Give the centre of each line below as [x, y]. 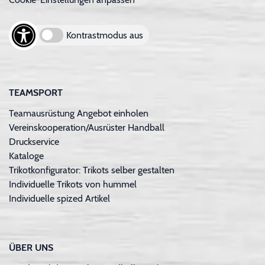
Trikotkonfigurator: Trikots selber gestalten [92, 170]
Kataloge [26, 156]
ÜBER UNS [31, 247]
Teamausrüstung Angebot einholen [79, 113]
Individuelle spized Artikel [59, 198]
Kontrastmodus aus [105, 35]
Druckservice [34, 141]
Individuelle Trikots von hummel [73, 184]
